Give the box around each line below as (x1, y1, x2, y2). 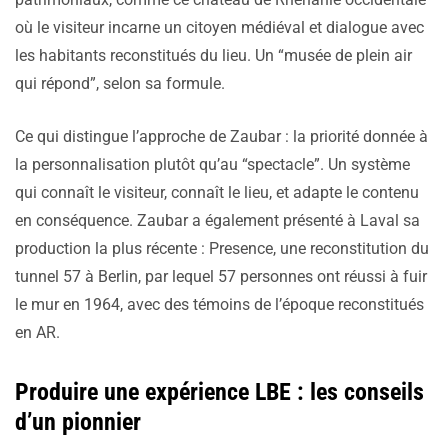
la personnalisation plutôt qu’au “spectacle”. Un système (15, 155, 410, 175)
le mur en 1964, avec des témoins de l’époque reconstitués (15, 295, 424, 315)
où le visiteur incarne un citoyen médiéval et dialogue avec (15, 18, 424, 38)
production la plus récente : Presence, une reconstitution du (15, 239, 429, 259)
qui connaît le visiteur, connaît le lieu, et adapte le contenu (15, 183, 419, 203)
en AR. (15, 323, 60, 343)
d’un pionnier (15, 408, 141, 437)
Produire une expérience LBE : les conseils (15, 378, 424, 407)
